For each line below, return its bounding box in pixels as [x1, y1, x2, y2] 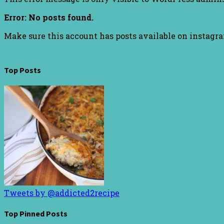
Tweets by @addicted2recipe [4, 187, 119, 198]
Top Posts [4, 64, 41, 75]
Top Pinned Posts [4, 208, 67, 219]
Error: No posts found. [4, 12, 93, 23]
